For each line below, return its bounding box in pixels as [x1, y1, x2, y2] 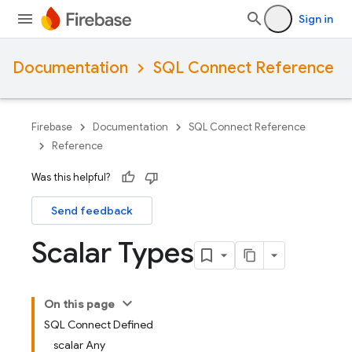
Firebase [31, 120, 72, 134]
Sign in [299, 12, 333, 26]
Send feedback [51, 203, 133, 218]
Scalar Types [31, 235, 194, 270]
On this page [44, 297, 115, 311]
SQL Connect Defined [44, 317, 153, 332]
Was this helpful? [31, 170, 110, 184]
